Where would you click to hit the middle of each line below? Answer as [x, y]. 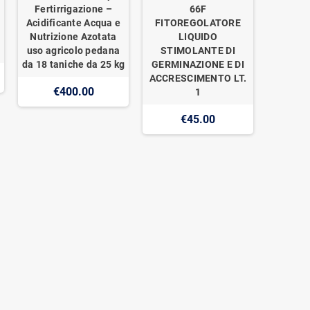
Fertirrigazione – [73, 9]
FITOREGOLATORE [198, 22]
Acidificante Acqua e [73, 22]
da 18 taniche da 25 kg [73, 64]
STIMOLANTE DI [198, 50]
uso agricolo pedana [73, 50]
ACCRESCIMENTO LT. [198, 78]
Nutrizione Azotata [73, 36]
